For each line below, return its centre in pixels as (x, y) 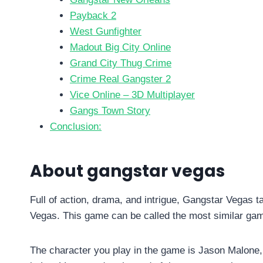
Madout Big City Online (120, 48)
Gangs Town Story (110, 111)
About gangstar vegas (127, 171)
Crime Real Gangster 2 (120, 79)
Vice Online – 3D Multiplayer (132, 95)
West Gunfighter (106, 32)
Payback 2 (93, 16)
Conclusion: (76, 127)
